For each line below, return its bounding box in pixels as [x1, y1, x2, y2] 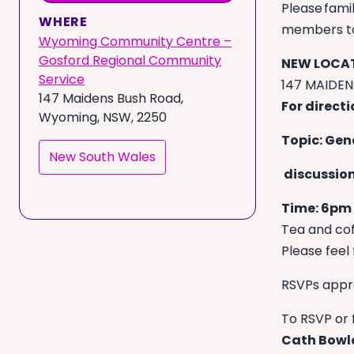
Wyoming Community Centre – [39, 32, 232, 51]
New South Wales [49, 147, 156, 166]
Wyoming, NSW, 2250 [39, 107, 167, 126]
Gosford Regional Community [39, 51, 221, 70]
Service [39, 70, 85, 88]
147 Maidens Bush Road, [39, 88, 183, 107]
